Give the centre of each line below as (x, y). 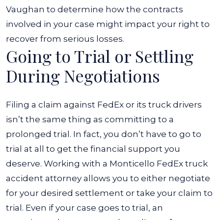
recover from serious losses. (65, 39)
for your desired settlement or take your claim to (109, 193)
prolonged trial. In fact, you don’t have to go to (104, 134)
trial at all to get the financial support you (93, 149)
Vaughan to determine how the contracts (95, 9)
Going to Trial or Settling (100, 56)
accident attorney (44, 178)
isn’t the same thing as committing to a (90, 119)
